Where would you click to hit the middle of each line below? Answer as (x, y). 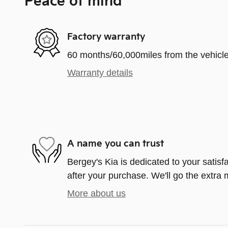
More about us (96, 193)
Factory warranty (106, 37)
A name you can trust (116, 144)
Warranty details (100, 73)
